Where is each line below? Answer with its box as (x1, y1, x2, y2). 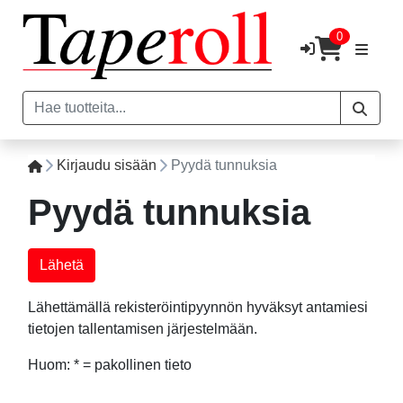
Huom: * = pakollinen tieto (28, 356, 192, 372)
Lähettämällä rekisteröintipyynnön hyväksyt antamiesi (28, 299, 368, 315)
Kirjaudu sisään (57, 157, 157, 173)
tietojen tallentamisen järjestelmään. (28, 320, 257, 336)
